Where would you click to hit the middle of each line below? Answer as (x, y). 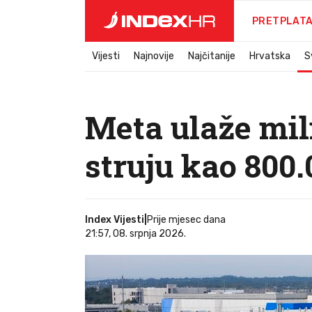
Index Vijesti (115, 220)
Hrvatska (270, 56)
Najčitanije (212, 56)
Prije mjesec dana (189, 220)
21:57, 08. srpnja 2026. (135, 234)
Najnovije (154, 56)
